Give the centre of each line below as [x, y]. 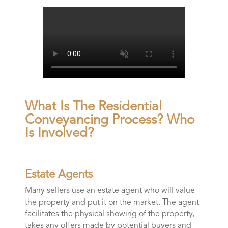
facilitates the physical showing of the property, [109, 215]
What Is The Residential [93, 107]
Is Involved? [59, 134]
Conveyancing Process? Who [109, 120]
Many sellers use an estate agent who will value [110, 191]
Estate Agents [59, 175]
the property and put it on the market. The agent [112, 203]
